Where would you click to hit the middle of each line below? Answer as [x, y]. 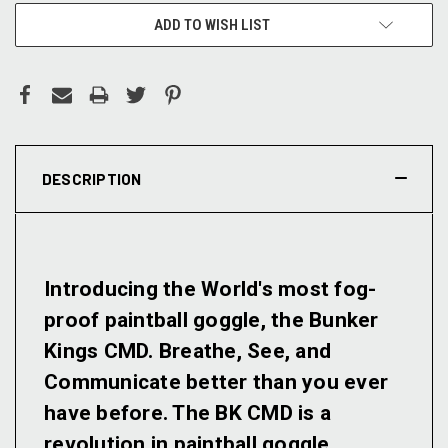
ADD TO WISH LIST [212, 25]
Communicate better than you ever [216, 382]
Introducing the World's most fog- [210, 289]
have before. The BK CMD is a [187, 413]
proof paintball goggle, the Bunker [211, 320]
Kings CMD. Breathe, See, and [187, 351]
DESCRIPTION [91, 179]
